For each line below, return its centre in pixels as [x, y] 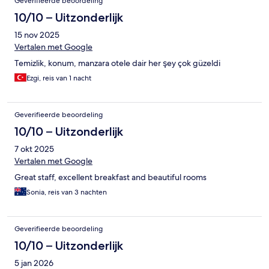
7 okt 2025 [34, 149]
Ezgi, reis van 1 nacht [59, 78]
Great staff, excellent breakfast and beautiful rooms [110, 177]
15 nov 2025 [37, 35]
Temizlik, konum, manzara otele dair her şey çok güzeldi [117, 63]
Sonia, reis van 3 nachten [67, 192]
